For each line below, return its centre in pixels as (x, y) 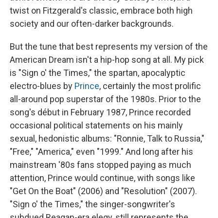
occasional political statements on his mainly (96, 126)
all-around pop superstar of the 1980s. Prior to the (105, 99)
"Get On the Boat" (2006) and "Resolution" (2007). (103, 191)
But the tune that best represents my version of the (109, 47)
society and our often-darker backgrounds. (92, 24)
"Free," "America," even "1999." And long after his (101, 152)
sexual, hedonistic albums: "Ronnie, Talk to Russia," (107, 139)
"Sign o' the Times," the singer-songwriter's (92, 204)
